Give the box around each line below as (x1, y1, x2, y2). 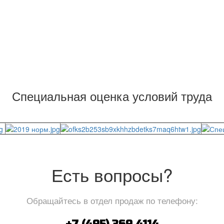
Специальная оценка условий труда (12, 87, 212, 104)
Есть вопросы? (51, 162, 172, 187)
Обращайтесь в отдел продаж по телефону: (26, 194, 198, 206)
